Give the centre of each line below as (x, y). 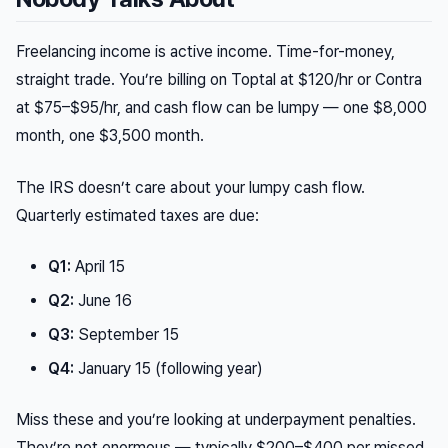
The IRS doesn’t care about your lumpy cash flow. (190, 188)
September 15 (126, 335)
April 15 (98, 267)
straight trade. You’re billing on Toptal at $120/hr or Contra (219, 80)
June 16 (103, 301)
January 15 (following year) (168, 369)
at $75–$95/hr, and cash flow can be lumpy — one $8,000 (221, 108)
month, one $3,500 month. (110, 136)
